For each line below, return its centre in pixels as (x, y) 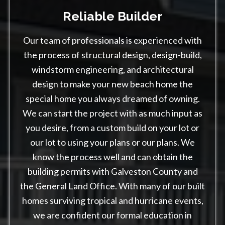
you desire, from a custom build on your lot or (113, 127)
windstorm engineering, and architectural (113, 69)
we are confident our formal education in (113, 215)
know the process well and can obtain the (113, 156)
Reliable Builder (113, 16)
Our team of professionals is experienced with (113, 40)
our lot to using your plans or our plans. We (113, 142)
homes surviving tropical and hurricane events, (113, 200)
